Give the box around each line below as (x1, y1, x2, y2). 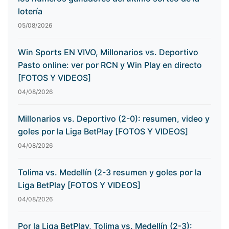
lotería (18, 6, 42, 17)
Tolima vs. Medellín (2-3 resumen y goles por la (18, 167, 201, 178)
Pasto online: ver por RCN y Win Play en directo (18, 60, 202, 71)
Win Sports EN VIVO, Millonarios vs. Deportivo (18, 47, 198, 58)
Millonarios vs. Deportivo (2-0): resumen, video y (18, 113, 210, 124)
